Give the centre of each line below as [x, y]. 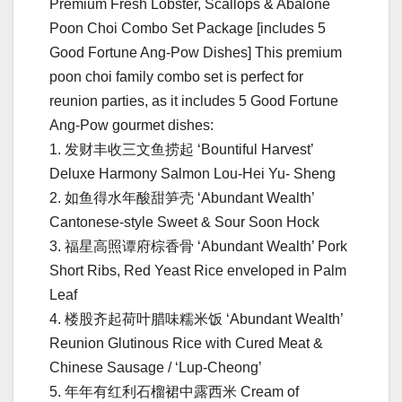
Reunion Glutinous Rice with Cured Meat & [186, 343]
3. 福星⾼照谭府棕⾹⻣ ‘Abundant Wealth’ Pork [198, 246]
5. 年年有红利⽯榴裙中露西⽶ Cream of [174, 391]
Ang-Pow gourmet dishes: [131, 125]
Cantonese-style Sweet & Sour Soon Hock [184, 222]
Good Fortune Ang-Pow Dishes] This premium [196, 52]
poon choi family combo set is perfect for [176, 76]
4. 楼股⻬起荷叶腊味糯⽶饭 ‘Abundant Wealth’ [196, 319]
